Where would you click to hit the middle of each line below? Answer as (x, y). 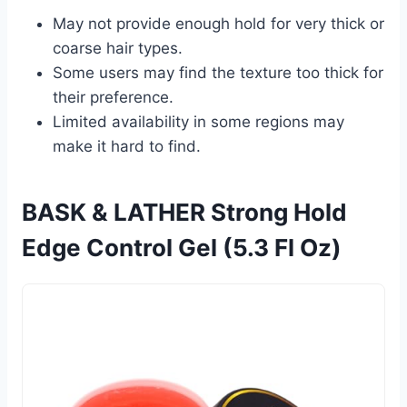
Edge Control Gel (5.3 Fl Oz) (182, 247)
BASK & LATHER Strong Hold (184, 212)
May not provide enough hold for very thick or (218, 23)
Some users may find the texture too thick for (218, 72)
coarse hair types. (118, 48)
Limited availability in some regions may (199, 121)
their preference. (113, 97)
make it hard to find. (127, 146)
